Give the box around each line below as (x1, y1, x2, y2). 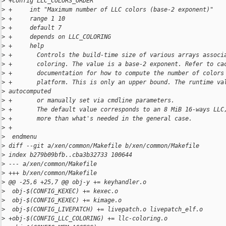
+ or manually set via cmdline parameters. (5, 97, 175, 104)
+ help (5, 42, 44, 50)
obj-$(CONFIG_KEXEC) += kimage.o (5, 197, 122, 204)
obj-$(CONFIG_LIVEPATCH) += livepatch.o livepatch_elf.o (5, 206, 203, 213)
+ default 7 (5, 24, 62, 32)
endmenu (5, 133, 37, 141)
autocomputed (5, 88, 51, 95)
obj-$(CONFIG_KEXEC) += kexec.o (5, 188, 118, 195)
